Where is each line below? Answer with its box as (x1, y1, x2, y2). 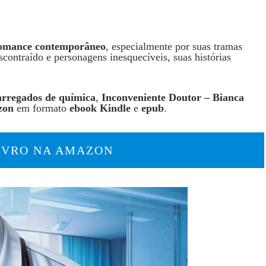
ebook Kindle (69, 102, 131, 114)
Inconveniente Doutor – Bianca (102, 91, 244, 103)
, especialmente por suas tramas (106, 40, 242, 52)
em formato (14, 102, 69, 114)
